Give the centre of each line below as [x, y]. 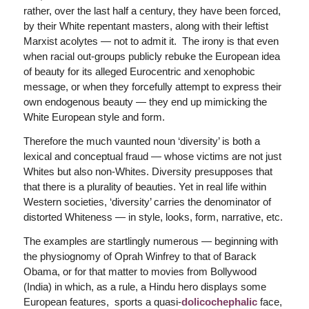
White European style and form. [94, 117]
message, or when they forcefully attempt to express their [152, 87]
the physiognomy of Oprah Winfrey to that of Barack [140, 256]
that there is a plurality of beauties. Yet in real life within [144, 187]
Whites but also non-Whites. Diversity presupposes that [148, 171]
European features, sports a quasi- [102, 301]
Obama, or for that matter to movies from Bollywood [140, 271]
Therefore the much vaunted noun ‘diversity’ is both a [141, 141]
